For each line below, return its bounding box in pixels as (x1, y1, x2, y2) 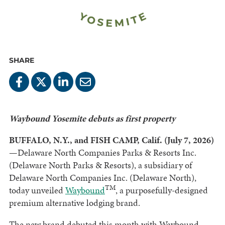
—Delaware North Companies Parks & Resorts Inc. (9, 146, 196, 159)
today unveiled (9, 183, 65, 196)
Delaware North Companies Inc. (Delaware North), (9, 171, 196, 184)
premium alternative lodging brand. (9, 196, 140, 209)
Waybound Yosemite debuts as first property (9, 111, 175, 125)
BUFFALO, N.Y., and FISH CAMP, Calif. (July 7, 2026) (9, 133, 214, 146)
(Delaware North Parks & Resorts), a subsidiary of (9, 158, 192, 171)
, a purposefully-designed (115, 183, 208, 196)
